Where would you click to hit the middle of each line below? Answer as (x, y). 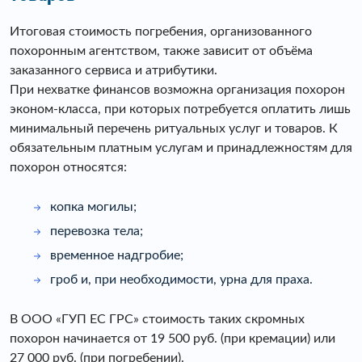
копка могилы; (93, 206)
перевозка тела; (97, 231)
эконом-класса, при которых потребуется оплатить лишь (180, 109)
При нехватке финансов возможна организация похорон (177, 89)
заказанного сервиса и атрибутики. (114, 70)
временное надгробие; (117, 255)
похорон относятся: (68, 167)
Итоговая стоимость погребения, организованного (161, 31)
